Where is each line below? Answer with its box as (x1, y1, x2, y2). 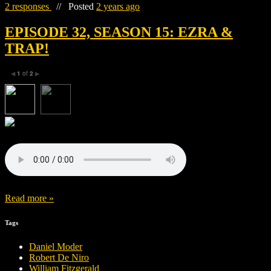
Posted (68, 1, 96, 11)
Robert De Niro (29, 252, 89, 263)
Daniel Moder (29, 241, 82, 252)
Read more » (5, 192, 54, 203)
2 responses (5, 1, 51, 11)
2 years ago (96, 1, 140, 11)
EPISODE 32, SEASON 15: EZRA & (5, 24, 233, 40)
